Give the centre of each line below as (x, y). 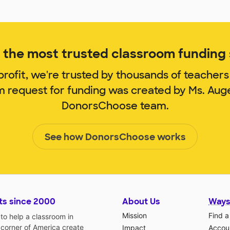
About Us (141, 202)
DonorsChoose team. (115, 106)
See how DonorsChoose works (115, 137)
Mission (135, 216)
